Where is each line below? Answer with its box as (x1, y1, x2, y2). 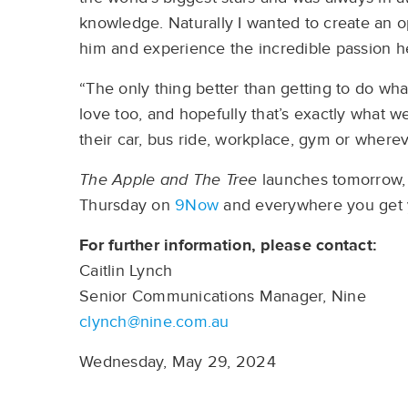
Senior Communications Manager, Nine (79, 287, 371, 306)
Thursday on (79, 196, 175, 215)
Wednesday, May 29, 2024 (79, 352, 276, 372)
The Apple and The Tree (79, 170, 258, 189)
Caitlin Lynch (79, 261, 178, 280)
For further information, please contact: (79, 236, 377, 255)
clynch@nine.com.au (79, 312, 229, 331)
